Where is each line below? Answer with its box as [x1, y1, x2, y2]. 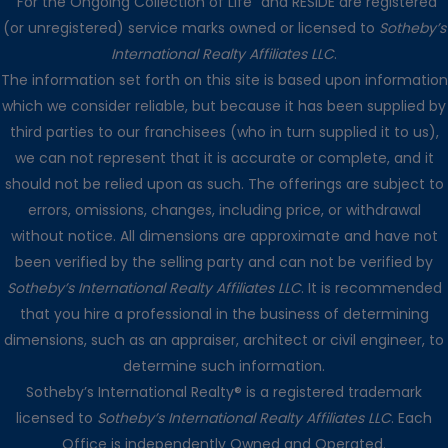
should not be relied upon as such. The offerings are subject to [4, 174, 444, 195]
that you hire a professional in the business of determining [19, 304, 429, 325]
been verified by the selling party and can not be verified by [15, 252, 433, 273]
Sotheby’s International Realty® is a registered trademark [26, 382, 422, 403]
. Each [391, 408, 432, 429]
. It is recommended [300, 278, 442, 299]
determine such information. [123, 356, 325, 377]
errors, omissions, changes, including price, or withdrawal [27, 200, 421, 221]
